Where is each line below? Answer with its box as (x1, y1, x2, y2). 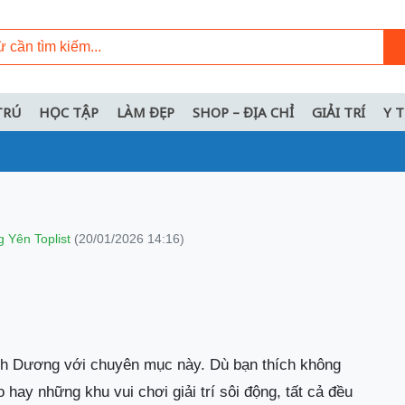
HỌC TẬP (39, 103, 99, 122)
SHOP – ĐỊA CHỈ (193, 103, 294, 122)
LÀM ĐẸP (117, 103, 174, 122)
